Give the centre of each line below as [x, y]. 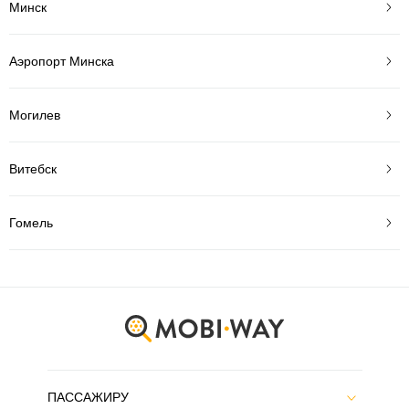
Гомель [31, 222]
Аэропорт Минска [62, 61]
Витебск [33, 168]
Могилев [35, 115]
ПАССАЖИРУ [88, 397]
